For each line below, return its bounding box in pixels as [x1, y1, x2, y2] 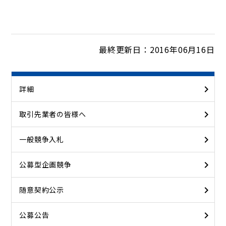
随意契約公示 [19, 185, 64, 195]
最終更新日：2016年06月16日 [98, 43, 215, 55]
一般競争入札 [19, 134, 64, 144]
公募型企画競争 [19, 159, 72, 169]
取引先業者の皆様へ [19, 109, 86, 119]
